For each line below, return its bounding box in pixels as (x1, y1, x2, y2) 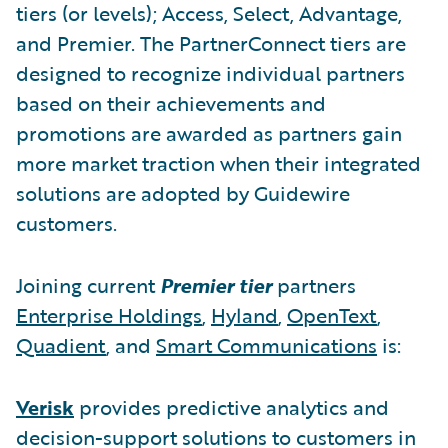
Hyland (211, 299, 278, 330)
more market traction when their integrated (16, 147, 421, 178)
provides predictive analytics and (79, 391, 389, 422)
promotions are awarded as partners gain (16, 117, 402, 148)
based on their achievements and (16, 87, 326, 118)
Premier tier (160, 269, 272, 300)
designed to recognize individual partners (16, 57, 405, 88)
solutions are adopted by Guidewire (16, 177, 350, 208)
